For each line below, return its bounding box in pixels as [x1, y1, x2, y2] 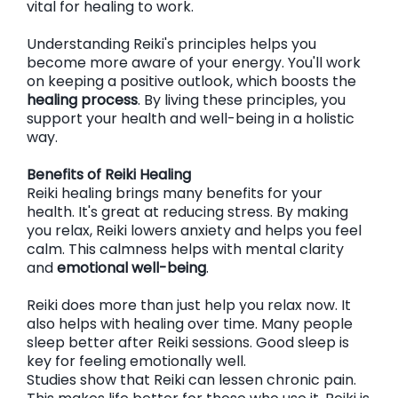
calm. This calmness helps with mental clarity [27, 239, 344, 259]
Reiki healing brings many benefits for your [27, 183, 322, 203]
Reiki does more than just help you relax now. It [27, 295, 351, 315]
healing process [27, 90, 138, 110]
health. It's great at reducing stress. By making [27, 202, 348, 222]
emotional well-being [57, 258, 206, 278]
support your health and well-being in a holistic [27, 108, 354, 129]
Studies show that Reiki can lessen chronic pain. [27, 370, 356, 390]
